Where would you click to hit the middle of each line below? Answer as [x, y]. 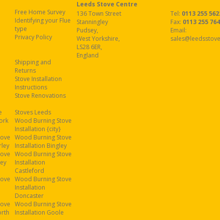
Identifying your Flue [43, 20]
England [87, 55]
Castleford [30, 171]
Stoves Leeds [33, 112]
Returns [26, 70]
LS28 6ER [88, 47]
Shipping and [33, 62]
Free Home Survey [40, 12]
